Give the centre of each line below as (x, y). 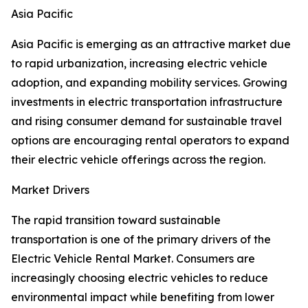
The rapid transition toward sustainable (116, 220)
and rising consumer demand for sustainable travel (146, 121)
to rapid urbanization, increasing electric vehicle (139, 64)
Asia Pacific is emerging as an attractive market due (151, 44)
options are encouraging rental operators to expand (150, 141)
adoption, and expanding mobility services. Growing (149, 83)
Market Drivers (50, 190)
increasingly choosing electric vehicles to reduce (140, 278)
